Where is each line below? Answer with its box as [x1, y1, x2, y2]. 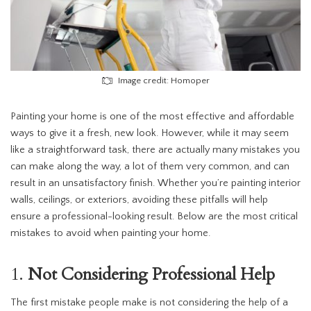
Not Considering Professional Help [28, 263, 275, 287]
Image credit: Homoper [118, 76, 210, 86]
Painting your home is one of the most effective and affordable [10, 111, 294, 123]
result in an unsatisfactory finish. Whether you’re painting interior [10, 178, 301, 190]
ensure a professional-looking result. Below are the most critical [10, 211, 298, 223]
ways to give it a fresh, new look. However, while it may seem [10, 128, 289, 140]
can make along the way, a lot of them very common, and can [10, 161, 289, 173]
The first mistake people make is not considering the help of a [10, 297, 288, 309]
